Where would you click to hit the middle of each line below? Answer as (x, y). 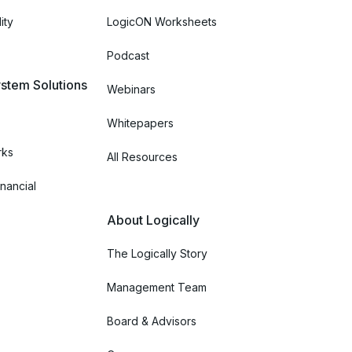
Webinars (131, 89)
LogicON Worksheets (162, 21)
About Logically (153, 220)
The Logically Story (157, 253)
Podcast (128, 55)
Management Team (157, 287)
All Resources (142, 156)
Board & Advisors (152, 321)
